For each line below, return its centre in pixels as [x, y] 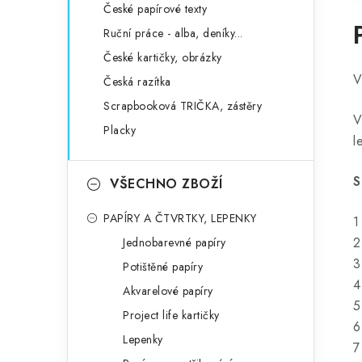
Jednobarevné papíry [175, 242]
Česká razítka [137, 82]
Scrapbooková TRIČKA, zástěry [183, 106]
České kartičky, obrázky [163, 57]
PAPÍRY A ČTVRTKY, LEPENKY [180, 218]
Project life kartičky [171, 315]
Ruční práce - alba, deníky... [173, 33]
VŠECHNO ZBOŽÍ [166, 184]
